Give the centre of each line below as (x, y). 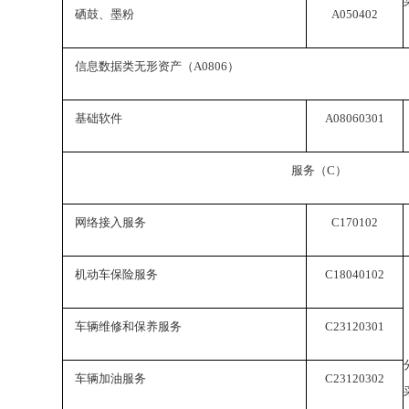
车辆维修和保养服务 (128, 326)
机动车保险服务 (116, 274)
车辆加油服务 (110, 378)
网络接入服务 (110, 222)
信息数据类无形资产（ (134, 66)
